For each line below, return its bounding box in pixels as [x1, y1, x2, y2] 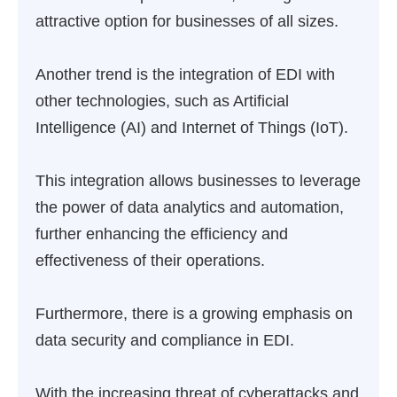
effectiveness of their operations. [35, 252, 265, 269]
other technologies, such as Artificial [35, 92, 289, 110]
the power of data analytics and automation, [35, 198, 344, 216]
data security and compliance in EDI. [35, 331, 294, 349]
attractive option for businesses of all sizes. [35, 12, 339, 30]
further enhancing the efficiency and [35, 225, 288, 243]
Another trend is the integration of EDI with [35, 66, 335, 83]
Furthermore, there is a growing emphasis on [35, 305, 353, 323]
